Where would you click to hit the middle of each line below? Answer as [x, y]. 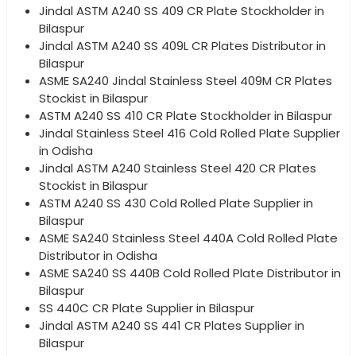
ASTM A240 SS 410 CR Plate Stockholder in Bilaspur [186, 115]
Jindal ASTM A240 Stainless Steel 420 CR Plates [178, 168]
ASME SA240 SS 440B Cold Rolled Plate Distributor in [190, 273]
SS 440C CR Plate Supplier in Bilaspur [147, 308]
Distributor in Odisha [98, 255]
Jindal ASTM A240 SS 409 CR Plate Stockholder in [182, 10]
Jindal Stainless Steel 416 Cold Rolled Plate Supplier [190, 133]
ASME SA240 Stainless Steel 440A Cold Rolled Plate [188, 238]
